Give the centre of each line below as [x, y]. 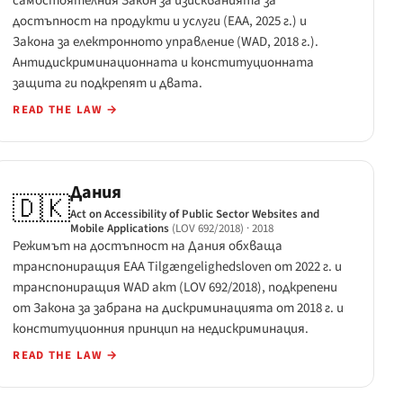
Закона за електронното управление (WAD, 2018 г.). [166, 41]
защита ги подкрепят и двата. [108, 83]
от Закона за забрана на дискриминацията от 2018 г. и [179, 309]
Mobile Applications [120, 229]
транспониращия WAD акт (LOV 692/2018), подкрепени [175, 288]
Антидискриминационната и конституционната [164, 62]
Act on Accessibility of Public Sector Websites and [195, 215]
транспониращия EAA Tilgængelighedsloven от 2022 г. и [178, 267]
